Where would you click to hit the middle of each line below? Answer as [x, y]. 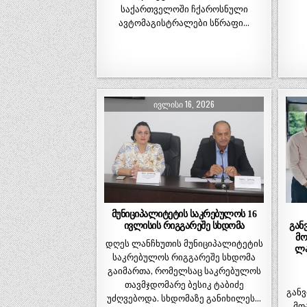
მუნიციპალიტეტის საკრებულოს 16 [184, 213]
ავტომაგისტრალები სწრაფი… [184, 23]
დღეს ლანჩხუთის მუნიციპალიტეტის [184, 243]
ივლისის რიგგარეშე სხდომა [184, 225]
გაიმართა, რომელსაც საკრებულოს [184, 271]
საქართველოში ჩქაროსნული [184, 9]
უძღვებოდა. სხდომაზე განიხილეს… [184, 298]
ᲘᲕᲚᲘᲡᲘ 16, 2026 [184, 103]
